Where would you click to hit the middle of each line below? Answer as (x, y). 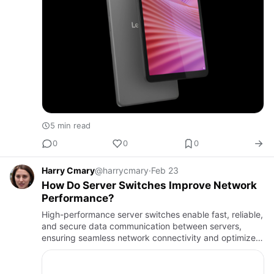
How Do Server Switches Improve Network (149, 185)
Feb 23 (165, 170)
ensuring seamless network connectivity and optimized (151, 237)
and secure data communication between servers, (142, 226)
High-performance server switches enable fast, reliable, (152, 214)
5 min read (70, 125)
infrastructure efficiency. (91, 249)
